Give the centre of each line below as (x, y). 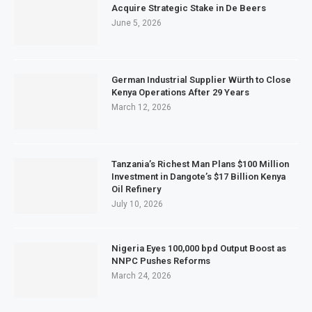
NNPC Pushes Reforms (161, 261)
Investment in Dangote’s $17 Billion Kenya (198, 177)
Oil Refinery (136, 189)
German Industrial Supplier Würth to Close (201, 80)
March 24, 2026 (141, 276)
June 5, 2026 (136, 23)
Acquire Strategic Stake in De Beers (189, 8)
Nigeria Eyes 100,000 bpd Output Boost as (199, 248)
